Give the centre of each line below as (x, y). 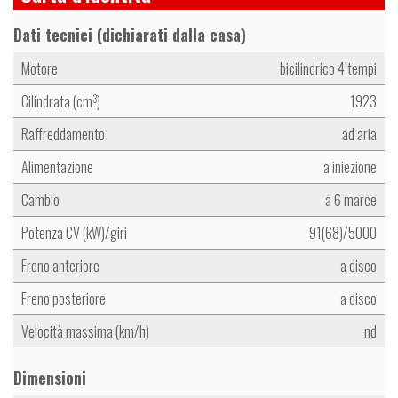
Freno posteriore (64, 299)
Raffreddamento (63, 135)
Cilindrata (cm (57, 102)
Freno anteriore (60, 266)
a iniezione (350, 167)
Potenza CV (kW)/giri (74, 233)
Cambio (40, 200)
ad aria (359, 135)
